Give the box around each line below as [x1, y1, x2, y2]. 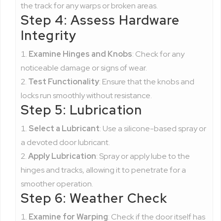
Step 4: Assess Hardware [21, 12, 180, 29]
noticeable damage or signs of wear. [21, 63, 147, 73]
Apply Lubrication [28, 151, 96, 161]
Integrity [21, 27, 76, 44]
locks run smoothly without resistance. [21, 90, 152, 101]
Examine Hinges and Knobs [29, 49, 132, 59]
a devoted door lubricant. [21, 137, 110, 147]
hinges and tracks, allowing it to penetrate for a [21, 165, 186, 175]
